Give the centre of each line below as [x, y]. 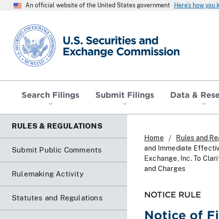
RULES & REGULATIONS [57, 126]
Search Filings [51, 94]
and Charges [165, 168]
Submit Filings [125, 94]
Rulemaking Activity [48, 174]
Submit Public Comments [57, 150]
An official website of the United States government [98, 5]
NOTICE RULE [173, 194]
